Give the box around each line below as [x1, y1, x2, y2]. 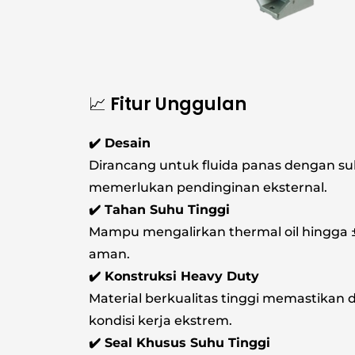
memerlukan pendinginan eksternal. [89, 180, 327, 196]
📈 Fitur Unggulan [89, 92, 246, 117]
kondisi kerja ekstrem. [89, 313, 232, 329]
